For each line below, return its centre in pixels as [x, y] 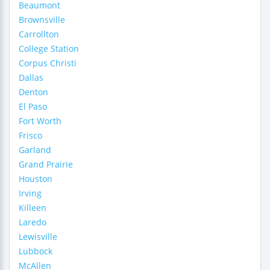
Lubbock [36, 251]
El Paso [33, 106]
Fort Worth [40, 121]
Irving [30, 193]
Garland [35, 150]
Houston [36, 179]
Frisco [30, 135]
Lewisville [38, 237]
